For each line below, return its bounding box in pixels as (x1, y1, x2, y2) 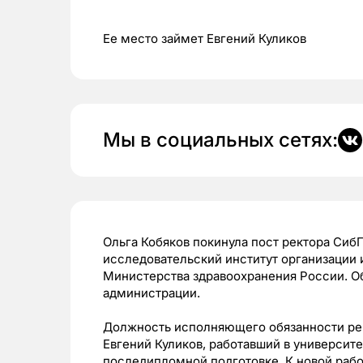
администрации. (103, 285, 203, 301)
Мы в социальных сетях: (103, 128, 338, 152)
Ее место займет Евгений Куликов (103, 31, 306, 47)
